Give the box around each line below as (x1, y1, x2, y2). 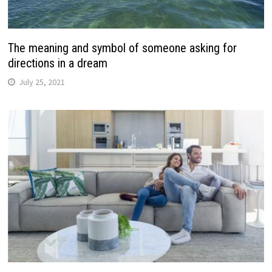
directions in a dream (7, 55, 107, 70)
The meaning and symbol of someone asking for (7, 40, 237, 55)
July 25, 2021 (18, 76, 65, 87)
